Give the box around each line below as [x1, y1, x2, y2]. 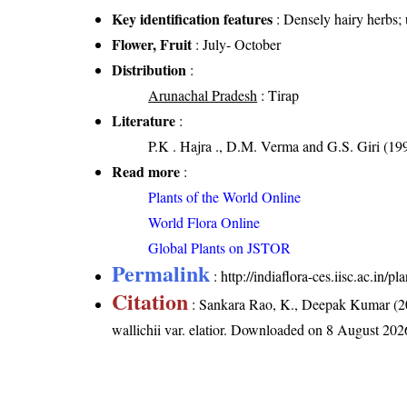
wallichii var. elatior [112, 319, 224, 339]
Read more [112, 160, 181, 182]
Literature [112, 109, 176, 131]
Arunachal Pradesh [148, 84, 258, 104]
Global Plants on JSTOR [148, 237, 292, 257]
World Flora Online [148, 212, 261, 232]
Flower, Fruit [112, 33, 193, 55]
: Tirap [257, 84, 300, 104]
